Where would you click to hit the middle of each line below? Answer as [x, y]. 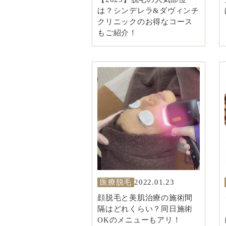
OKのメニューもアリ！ [139, 220]
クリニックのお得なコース [145, 22]
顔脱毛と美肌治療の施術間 [145, 197]
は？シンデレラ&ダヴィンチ [148, 11]
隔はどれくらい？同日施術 [145, 209]
